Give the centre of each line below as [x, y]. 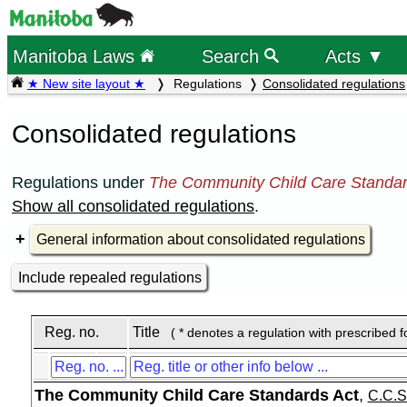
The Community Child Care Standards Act [196, 396]
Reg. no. [72, 333]
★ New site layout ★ [86, 84]
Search [233, 55]
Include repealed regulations [110, 278]
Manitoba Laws [77, 55]
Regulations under [80, 182]
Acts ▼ [354, 56]
